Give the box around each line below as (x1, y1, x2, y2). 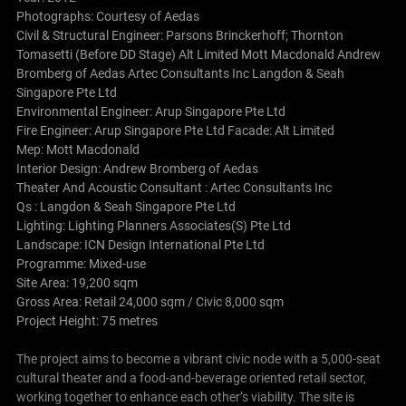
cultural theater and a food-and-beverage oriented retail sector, (15, 370, 366, 385)
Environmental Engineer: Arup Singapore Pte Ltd (15, 103, 285, 119)
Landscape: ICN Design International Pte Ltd (15, 237, 265, 252)
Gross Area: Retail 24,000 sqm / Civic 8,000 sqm (15, 294, 284, 309)
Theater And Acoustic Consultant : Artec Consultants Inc (15, 179, 332, 195)
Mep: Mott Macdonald (15, 141, 140, 157)
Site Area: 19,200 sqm (15, 275, 138, 290)
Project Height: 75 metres (15, 313, 158, 328)
